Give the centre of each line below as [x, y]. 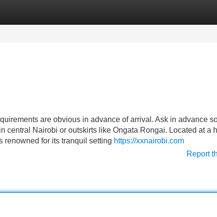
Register [68, 12]
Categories [20, 12]
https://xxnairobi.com [149, 141]
